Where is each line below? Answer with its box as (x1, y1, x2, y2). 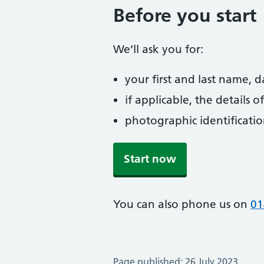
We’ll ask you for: (113, 42, 203, 56)
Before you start (113, 4, 256, 27)
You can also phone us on (113, 197, 250, 211)
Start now (124, 152, 176, 166)
